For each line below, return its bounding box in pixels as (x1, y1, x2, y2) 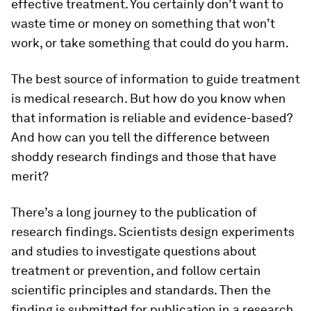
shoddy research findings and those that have (11, 149, 276, 164)
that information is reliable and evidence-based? (11, 110, 292, 125)
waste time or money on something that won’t (11, 16, 275, 31)
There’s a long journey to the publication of (11, 205, 257, 219)
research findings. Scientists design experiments (11, 224, 294, 239)
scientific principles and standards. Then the (11, 283, 271, 297)
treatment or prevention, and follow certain (11, 263, 261, 278)
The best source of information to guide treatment (11, 72, 300, 86)
